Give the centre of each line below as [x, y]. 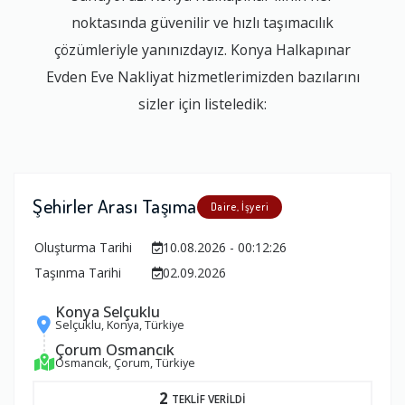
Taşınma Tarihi [78, 273]
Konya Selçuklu [108, 312]
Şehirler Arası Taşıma [115, 206]
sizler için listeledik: [202, 104]
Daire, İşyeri [239, 207]
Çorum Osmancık [115, 350]
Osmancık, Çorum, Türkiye [125, 363]
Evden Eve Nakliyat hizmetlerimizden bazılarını [202, 76]
